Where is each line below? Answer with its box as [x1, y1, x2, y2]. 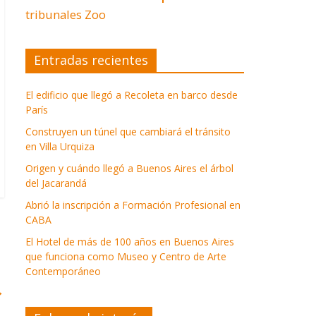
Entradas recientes [34, 51, 148, 69]
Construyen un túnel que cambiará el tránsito [25, 125, 231, 139]
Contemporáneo [25, 265, 101, 279]
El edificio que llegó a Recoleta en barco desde [25, 88, 238, 102]
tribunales [25, 6, 82, 23]
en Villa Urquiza [25, 140, 95, 154]
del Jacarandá [25, 176, 87, 190]
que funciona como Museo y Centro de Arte [25, 250, 226, 264]
